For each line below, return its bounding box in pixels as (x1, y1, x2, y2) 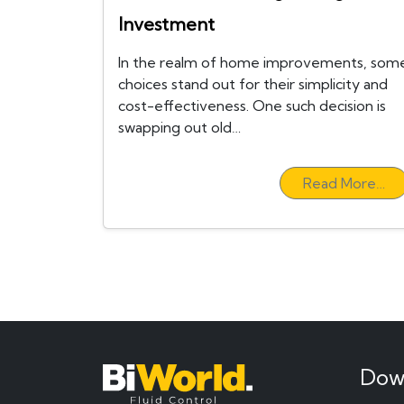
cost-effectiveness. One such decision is (118, 96, 386, 115)
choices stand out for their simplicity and (118, 75, 388, 94)
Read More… (303, 174, 385, 193)
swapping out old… (118, 118, 241, 137)
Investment (118, 13, 215, 36)
